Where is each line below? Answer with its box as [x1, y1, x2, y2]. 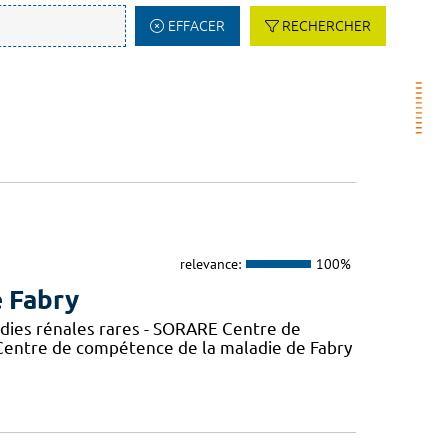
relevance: [179, 254, 241, 273]
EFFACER [167, 18, 225, 34]
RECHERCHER [282, 18, 371, 34]
